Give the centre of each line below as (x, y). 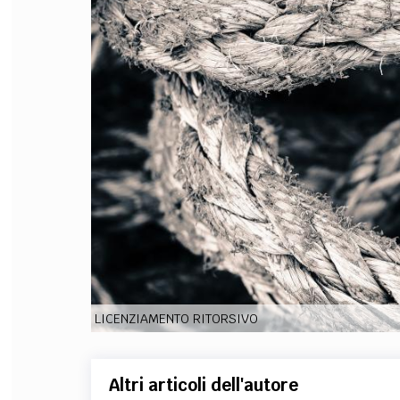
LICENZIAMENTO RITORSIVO (176, 319)
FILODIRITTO (338, 35)
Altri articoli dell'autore (203, 385)
